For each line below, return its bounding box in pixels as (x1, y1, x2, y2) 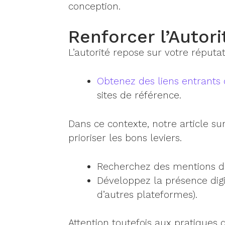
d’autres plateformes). (97, 188, 198, 200)
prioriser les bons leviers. (68, 132, 182, 144)
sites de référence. (97, 89, 182, 101)
